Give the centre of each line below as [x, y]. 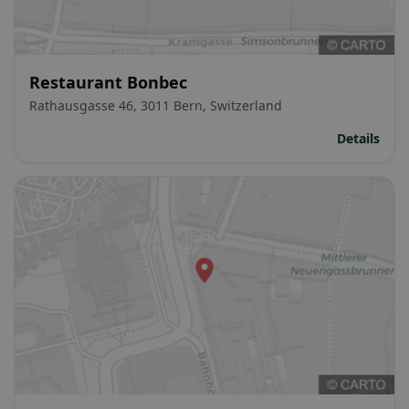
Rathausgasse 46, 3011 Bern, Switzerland [156, 105]
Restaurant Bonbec [108, 82]
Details [358, 138]
